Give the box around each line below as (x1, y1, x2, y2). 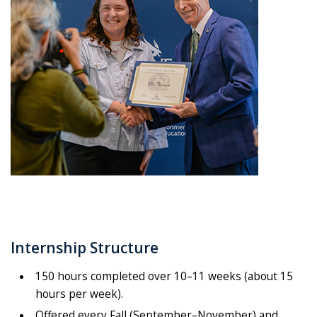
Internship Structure (11, 237, 158, 258)
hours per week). (35, 287, 126, 302)
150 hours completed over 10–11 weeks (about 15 (35, 269, 293, 284)
